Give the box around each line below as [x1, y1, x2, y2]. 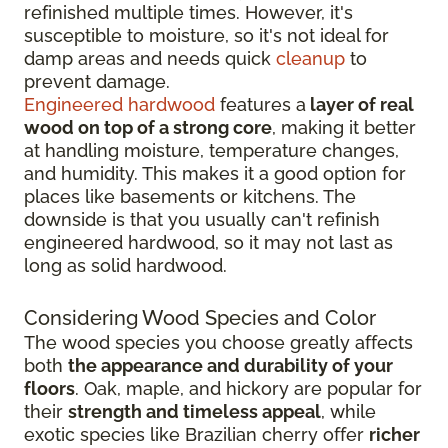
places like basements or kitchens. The [24, 186, 356, 208]
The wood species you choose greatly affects [24, 332, 413, 354]
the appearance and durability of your [68, 355, 393, 377]
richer [369, 424, 420, 446]
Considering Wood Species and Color [24, 306, 376, 331]
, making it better [272, 117, 416, 139]
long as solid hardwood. [24, 255, 227, 277]
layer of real [306, 94, 414, 116]
